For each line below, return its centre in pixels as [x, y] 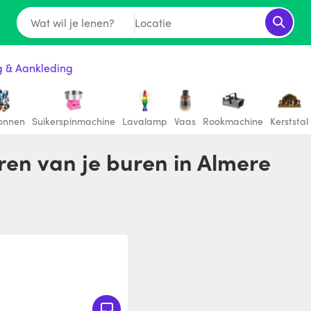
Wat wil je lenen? [72, 22]
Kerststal [289, 121]
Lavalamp [145, 121]
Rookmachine [233, 121]
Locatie [153, 22]
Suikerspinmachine [74, 121]
